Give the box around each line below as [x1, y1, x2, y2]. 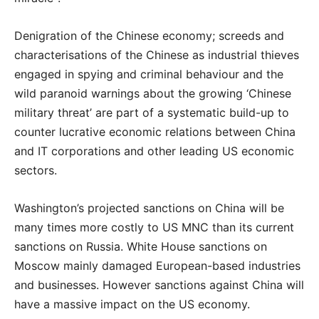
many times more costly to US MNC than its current [14, 220, 294, 234]
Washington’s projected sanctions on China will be [14, 201, 284, 215]
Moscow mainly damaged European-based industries [14, 258, 300, 273]
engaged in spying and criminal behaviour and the [14, 67, 283, 81]
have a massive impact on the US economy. [14, 297, 250, 311]
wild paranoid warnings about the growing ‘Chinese [14, 86, 291, 100]
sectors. [14, 163, 57, 177]
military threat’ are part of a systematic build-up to [14, 105, 289, 120]
